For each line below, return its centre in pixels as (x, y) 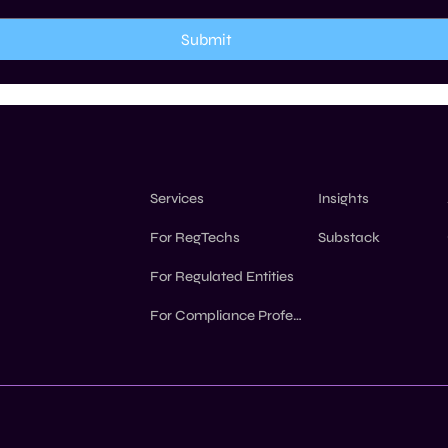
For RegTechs (195, 238)
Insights (343, 199)
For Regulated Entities (222, 277)
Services (177, 199)
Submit (206, 39)
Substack (348, 238)
